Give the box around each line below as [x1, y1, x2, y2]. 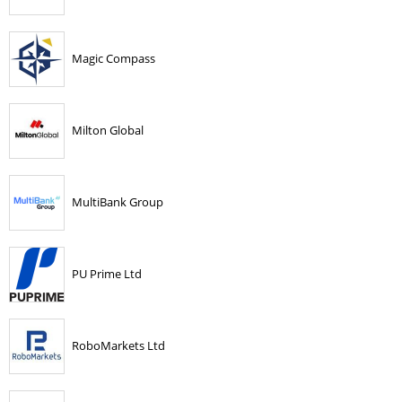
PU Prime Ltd [72, 265, 142, 282]
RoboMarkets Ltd [72, 336, 165, 354]
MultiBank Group [72, 193, 163, 210]
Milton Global [72, 121, 144, 138]
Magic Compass [72, 49, 155, 66]
